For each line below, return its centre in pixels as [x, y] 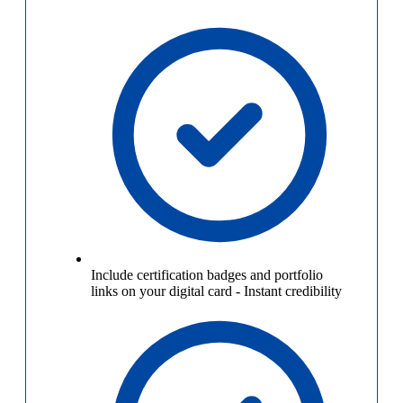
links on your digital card [161, 291]
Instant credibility [293, 291]
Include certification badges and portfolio [207, 275]
